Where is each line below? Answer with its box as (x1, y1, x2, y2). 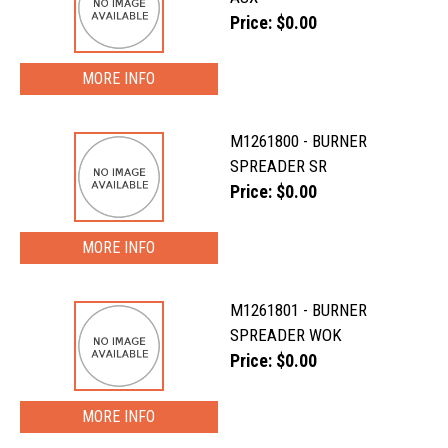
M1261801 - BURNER (230, 300, 368, 320)
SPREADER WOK (230, 325, 343, 345)
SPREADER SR (230, 156, 328, 176)
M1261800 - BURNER (230, 131, 368, 151)
